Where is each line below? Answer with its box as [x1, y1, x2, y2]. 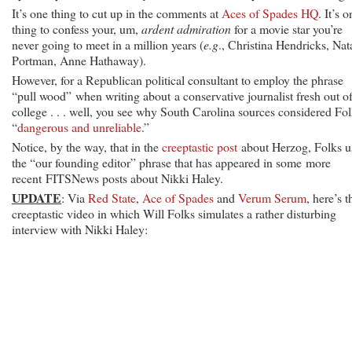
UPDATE [12, 188, 61, 207]
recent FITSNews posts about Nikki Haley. [12, 169, 223, 186]
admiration [177, 20, 231, 37]
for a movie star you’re [231, 20, 343, 37]
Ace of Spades [142, 189, 214, 206]
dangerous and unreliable [17, 118, 141, 135]
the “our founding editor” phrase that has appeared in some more [12, 153, 331, 170]
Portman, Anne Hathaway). [12, 51, 150, 68]
